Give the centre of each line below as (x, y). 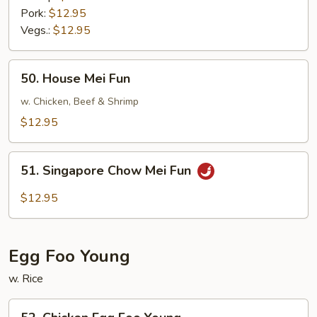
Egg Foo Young (69, 256)
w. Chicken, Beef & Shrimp (80, 102)
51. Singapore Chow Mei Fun (108, 171)
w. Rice (26, 279)
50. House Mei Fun (75, 79)
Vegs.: (37, 30)
